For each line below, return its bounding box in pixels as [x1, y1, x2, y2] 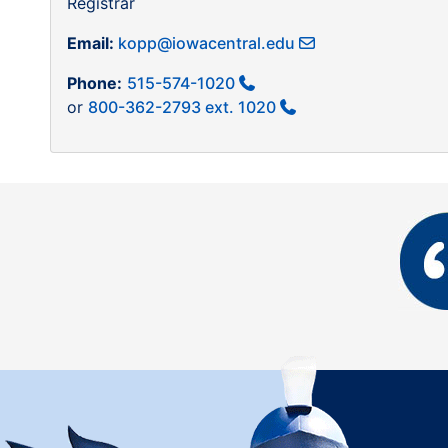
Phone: [67, 73, 122, 94]
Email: [67, 33, 118, 54]
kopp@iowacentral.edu [118, 33, 295, 54]
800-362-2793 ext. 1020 [88, 97, 276, 118]
